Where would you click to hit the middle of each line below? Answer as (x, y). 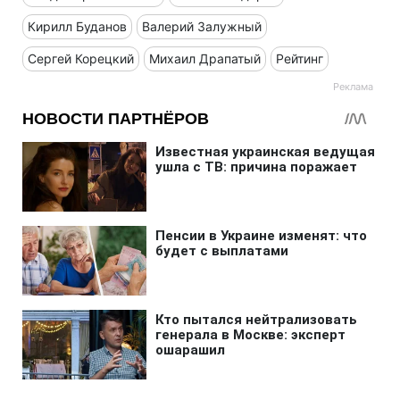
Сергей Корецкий (81, 59)
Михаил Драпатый (205, 59)
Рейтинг (300, 59)
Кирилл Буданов (77, 27)
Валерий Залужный (202, 27)
